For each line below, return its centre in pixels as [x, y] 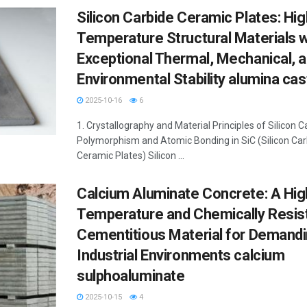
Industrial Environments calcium [181, 255]
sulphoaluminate [131, 276]
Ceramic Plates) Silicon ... [131, 156]
